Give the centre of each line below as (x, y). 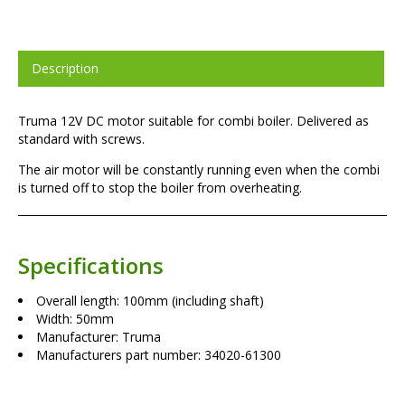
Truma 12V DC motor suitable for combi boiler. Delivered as (193, 121)
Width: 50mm (75, 319)
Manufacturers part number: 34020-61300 (159, 355)
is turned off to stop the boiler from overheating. (160, 188)
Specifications (91, 266)
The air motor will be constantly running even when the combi (199, 170)
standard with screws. (81, 139)
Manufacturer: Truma (99, 337)
